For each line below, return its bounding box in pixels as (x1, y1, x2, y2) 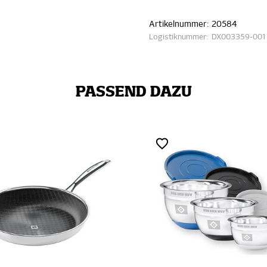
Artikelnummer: (149, 20, 209, 29)
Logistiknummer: (149, 33, 209, 41)
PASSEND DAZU (75, 85, 192, 100)
